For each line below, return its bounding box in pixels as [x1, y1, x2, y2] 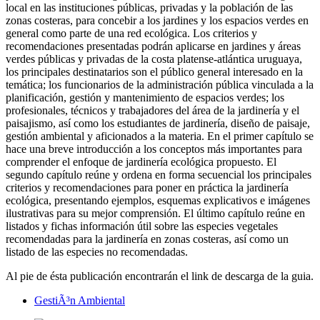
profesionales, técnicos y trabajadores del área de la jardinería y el [6, 104, 299, 117]
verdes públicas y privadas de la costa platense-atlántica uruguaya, [6, 53, 302, 66]
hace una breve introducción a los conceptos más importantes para [6, 143, 302, 156]
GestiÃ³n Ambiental [34, 294, 125, 307]
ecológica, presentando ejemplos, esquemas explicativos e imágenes [6, 194, 310, 207]
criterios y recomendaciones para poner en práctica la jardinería [6, 181, 289, 194]
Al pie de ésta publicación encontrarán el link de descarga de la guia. [6, 270, 314, 283]
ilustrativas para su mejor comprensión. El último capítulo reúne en [6, 207, 305, 220]
